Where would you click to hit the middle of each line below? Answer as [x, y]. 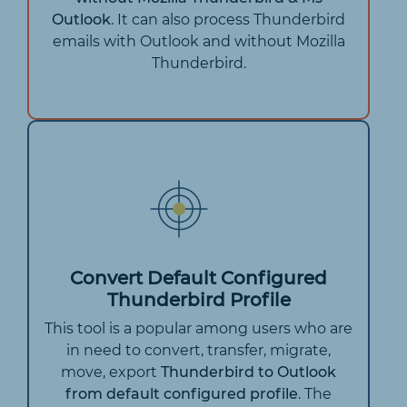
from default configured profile [182, 393]
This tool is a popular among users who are [199, 328]
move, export [111, 372]
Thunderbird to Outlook [248, 372]
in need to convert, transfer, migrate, [199, 350]
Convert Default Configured [199, 278]
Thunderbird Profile [199, 299]
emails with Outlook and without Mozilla [199, 41]
